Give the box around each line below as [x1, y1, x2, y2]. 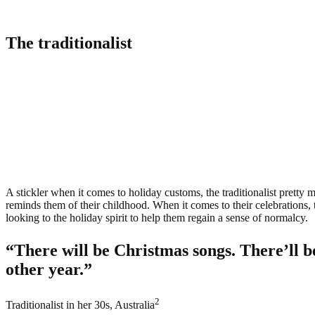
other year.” [6, 260, 92, 279]
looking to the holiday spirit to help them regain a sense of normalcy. [6, 212, 308, 224]
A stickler [6, 186, 48, 199]
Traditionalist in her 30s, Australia [6, 299, 155, 311]
